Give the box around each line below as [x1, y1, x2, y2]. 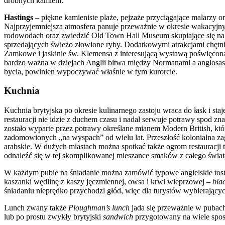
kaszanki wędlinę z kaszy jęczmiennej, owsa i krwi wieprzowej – [4, 177, 212, 186]
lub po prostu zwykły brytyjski [4, 212, 103, 221]
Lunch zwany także [4, 203, 68, 212]
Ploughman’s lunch [68, 203, 130, 212]
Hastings [4, 13, 35, 22]
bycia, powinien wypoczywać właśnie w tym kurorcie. [4, 67, 177, 76]
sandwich [103, 212, 135, 221]
